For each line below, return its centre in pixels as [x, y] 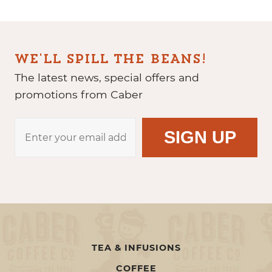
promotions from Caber [79, 94]
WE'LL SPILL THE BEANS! [110, 59]
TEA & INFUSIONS [136, 248]
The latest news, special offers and [107, 77]
